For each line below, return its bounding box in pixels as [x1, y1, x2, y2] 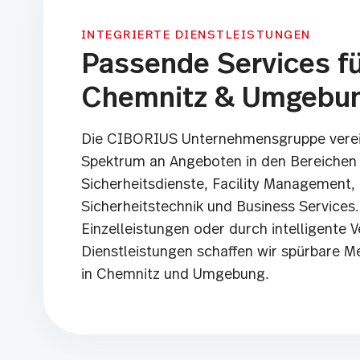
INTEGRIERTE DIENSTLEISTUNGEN [80, 29, 311, 41]
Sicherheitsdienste [80, 178, 204, 192]
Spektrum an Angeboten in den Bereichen [80, 155, 357, 170]
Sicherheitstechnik [80, 200, 203, 215]
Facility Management [211, 178, 351, 192]
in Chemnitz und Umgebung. [80, 268, 269, 282]
